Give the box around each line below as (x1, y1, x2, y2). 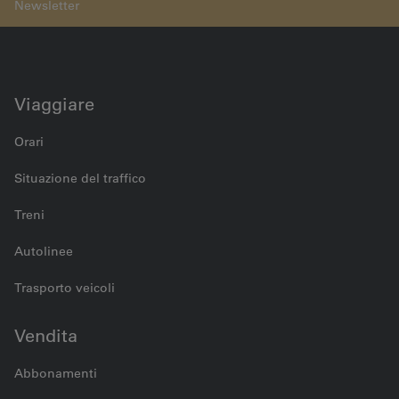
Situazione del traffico (14, 170, 146, 186)
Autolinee (14, 243, 73, 259)
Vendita (14, 325, 77, 346)
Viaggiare (14, 94, 94, 115)
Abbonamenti (14, 365, 97, 381)
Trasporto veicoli (14, 280, 115, 296)
